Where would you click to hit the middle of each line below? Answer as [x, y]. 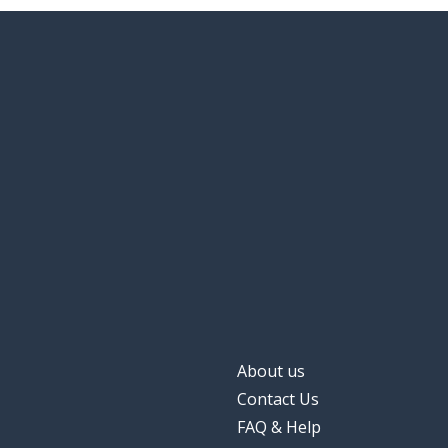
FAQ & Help [279, 427]
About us [271, 371]
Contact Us [278, 399]
